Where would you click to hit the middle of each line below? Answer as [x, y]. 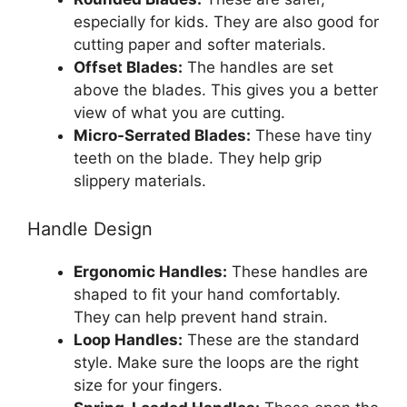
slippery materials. [140, 180]
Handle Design [90, 229]
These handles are [298, 272]
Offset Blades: [128, 67]
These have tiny [311, 135]
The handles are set [258, 67]
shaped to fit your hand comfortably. [207, 295]
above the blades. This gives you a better [226, 89]
